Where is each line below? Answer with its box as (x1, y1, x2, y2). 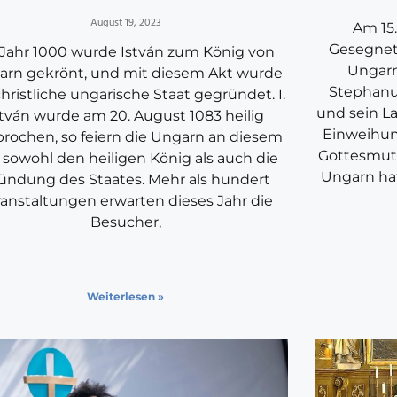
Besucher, (90, 214, 161, 231)
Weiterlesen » (87, 290, 165, 304)
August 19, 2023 (90, 14, 161, 33)
